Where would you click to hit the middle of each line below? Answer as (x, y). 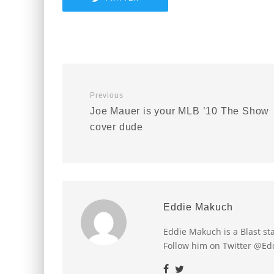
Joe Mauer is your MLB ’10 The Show (180, 111)
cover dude (117, 127)
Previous (107, 95)
